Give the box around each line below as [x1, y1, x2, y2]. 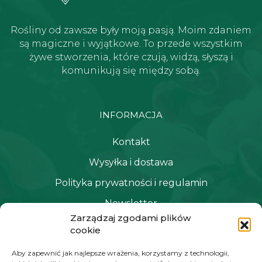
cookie [70, 225, 101, 236]
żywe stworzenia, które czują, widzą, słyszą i [29, 51, 233, 63]
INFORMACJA [99, 109, 163, 120]
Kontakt [112, 136, 150, 147]
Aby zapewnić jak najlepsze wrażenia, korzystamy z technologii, [12, 249, 229, 257]
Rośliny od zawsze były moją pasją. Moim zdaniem [11, 24, 251, 36]
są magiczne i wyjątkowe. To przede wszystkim [19, 37, 243, 49]
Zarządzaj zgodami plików [70, 212, 191, 223]
